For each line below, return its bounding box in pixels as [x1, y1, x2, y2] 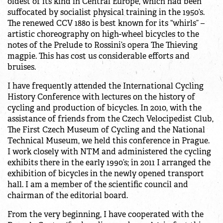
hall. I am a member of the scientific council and [7, 179, 188, 190]
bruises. [7, 62, 36, 73]
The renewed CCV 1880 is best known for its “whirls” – [7, 18, 205, 29]
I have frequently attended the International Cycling [7, 81, 204, 92]
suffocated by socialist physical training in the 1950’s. [7, 7, 205, 18]
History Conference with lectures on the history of [7, 92, 195, 103]
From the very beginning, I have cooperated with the [7, 209, 204, 220]
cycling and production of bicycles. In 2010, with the [7, 103, 202, 113]
